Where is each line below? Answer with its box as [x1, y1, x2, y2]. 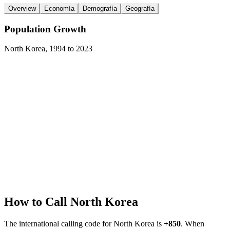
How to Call [4, 195, 70, 209]
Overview [8, 4, 36, 12]
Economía [44, 4, 74, 12]
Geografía [125, 4, 155, 12]
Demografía [83, 4, 117, 12]
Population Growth [4, 23, 86, 34]
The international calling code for [4, 219, 113, 228]
